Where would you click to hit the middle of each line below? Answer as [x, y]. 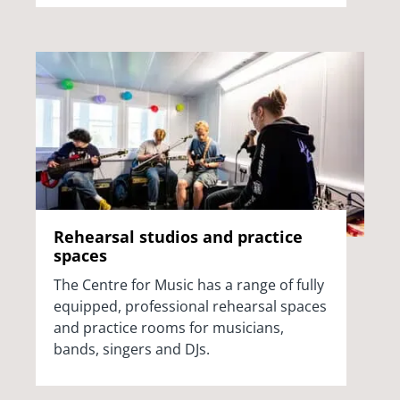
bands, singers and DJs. [132, 349]
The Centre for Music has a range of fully [189, 284]
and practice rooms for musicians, [169, 327]
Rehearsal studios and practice [178, 236]
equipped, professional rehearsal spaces [190, 306]
